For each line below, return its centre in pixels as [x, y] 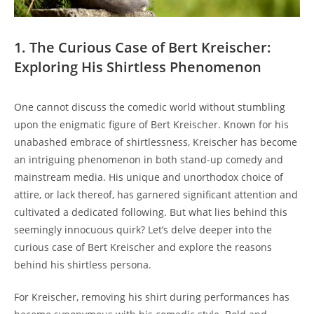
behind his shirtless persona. [83, 264]
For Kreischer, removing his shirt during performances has [152, 296]
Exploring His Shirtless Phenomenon [138, 67]
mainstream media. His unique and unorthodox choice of [149, 177]
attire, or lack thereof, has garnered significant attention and [156, 194]
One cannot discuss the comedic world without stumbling [150, 107]
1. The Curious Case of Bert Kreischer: [143, 47]
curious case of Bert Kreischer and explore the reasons [143, 247]
